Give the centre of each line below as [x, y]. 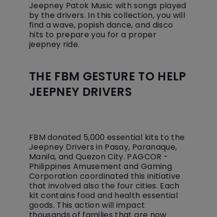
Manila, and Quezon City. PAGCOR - [99, 157]
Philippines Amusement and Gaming [101, 166]
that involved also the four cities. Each [104, 186]
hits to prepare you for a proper [93, 35]
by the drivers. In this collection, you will [107, 15]
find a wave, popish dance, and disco [101, 25]
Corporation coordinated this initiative [105, 176]
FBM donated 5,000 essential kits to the [107, 137]
